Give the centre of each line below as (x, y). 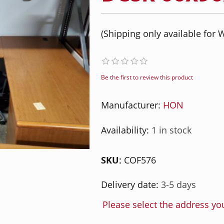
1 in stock (171, 130)
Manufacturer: (130, 105)
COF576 (140, 160)
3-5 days (178, 184)
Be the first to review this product (147, 77)
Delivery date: (129, 184)
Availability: (125, 130)
